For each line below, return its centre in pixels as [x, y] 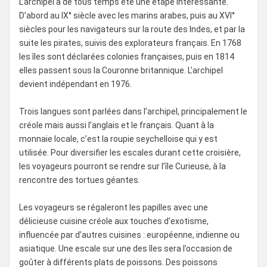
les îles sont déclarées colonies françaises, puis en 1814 [127, 56]
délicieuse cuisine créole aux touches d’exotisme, [114, 221]
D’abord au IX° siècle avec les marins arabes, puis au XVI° [127, 15]
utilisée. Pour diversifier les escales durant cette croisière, [130, 152]
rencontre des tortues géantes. [80, 180]
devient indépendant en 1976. [75, 84]
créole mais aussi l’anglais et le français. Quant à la [117, 125]
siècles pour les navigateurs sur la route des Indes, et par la [132, 29]
